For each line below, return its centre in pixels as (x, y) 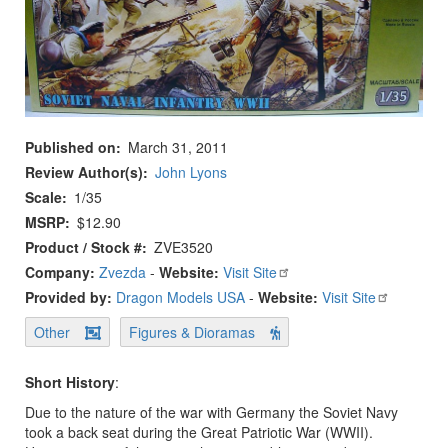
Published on (70, 147)
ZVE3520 (183, 247)
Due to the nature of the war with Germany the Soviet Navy (211, 412)
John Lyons (191, 172)
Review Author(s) (84, 172)
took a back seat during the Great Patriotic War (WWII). (199, 432)
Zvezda (122, 272)
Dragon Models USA (180, 297)
